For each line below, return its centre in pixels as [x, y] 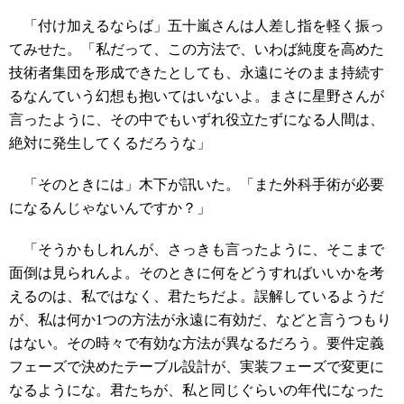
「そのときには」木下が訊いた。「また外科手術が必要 [197, 184]
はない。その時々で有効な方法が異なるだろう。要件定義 [197, 343]
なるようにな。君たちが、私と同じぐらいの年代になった [197, 390]
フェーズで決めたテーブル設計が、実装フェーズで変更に [197, 367]
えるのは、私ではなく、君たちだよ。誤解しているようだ [197, 296]
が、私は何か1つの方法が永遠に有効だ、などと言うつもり [200, 320]
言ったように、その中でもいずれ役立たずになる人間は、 [197, 119]
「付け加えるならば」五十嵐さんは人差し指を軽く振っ [197, 26]
